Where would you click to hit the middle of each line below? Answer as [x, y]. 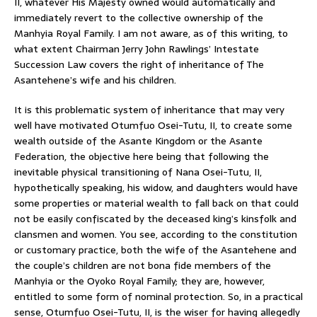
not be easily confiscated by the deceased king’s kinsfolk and [155, 218]
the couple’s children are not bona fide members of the [143, 265]
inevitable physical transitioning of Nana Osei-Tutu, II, [138, 172]
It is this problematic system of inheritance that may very [149, 109]
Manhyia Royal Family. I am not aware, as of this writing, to [151, 33]
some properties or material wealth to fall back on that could [156, 203]
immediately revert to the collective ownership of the [139, 17]
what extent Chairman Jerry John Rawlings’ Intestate [137, 48]
